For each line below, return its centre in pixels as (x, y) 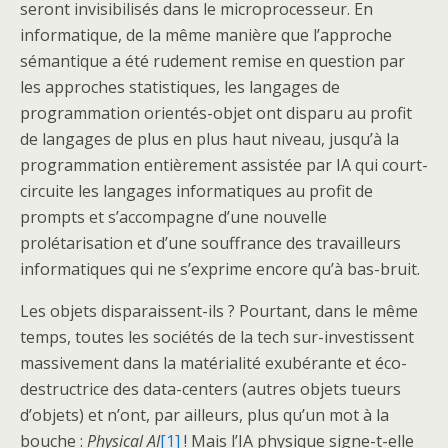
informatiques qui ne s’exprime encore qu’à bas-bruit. (220, 269)
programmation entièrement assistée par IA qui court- (224, 165)
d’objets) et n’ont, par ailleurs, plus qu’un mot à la (204, 415)
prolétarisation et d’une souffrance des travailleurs (210, 243)
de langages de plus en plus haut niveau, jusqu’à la (209, 139)
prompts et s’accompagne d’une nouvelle (173, 217)
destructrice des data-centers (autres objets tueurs (210, 389)
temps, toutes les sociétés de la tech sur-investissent (217, 337)
